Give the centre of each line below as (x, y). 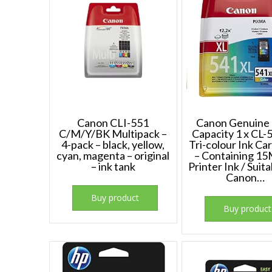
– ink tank (113, 166)
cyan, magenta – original (113, 155)
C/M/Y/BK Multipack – (113, 133)
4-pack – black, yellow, (113, 144)
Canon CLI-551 (113, 122)
